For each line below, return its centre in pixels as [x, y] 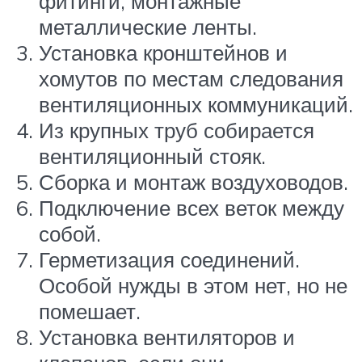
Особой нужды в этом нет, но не [193, 285]
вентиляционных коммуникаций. [196, 104]
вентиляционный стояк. [152, 156]
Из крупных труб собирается [177, 130]
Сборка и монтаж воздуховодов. [194, 181]
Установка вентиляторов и [167, 337]
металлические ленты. [148, 26]
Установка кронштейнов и [163, 52]
